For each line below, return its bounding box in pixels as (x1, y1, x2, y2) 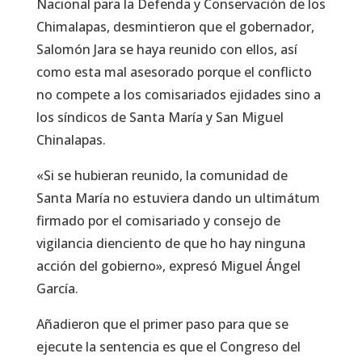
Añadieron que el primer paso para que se (36, 315, 288, 334)
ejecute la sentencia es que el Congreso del (36, 338, 301, 356)
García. (36, 280, 78, 298)
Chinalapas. (36, 131, 106, 149)
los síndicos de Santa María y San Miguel (36, 108, 284, 127)
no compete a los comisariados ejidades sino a (36, 86, 321, 104)
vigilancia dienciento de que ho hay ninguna (36, 234, 305, 253)
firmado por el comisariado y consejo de (36, 212, 280, 230)
